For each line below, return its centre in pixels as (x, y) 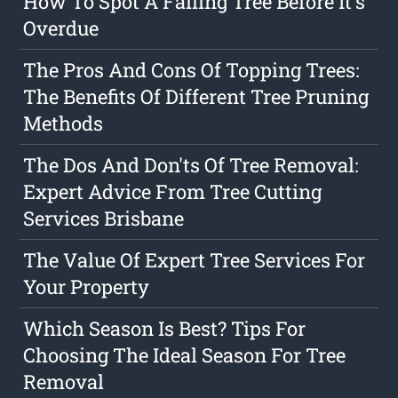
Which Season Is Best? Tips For (165, 329)
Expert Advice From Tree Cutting (173, 192)
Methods (64, 123)
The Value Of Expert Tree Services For (195, 260)
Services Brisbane (104, 219)
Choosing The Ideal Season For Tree (185, 355)
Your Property (87, 287)
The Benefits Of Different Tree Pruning (196, 97)
